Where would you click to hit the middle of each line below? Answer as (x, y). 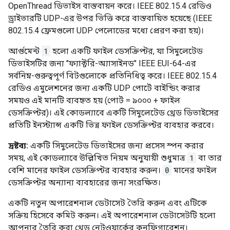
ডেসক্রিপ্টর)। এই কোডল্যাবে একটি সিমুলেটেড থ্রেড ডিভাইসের (113, 113)
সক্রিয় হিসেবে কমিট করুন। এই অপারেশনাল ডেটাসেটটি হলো (112, 216)
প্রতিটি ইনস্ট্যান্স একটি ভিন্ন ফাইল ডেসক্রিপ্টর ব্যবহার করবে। (111, 125)
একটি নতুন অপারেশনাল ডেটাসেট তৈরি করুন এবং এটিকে (108, 203)
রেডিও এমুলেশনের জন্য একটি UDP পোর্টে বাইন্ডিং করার (104, 88)
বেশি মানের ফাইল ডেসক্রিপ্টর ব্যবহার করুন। (85, 170)
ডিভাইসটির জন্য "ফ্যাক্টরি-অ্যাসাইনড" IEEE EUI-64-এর (102, 64)
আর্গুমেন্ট (25, 51)
